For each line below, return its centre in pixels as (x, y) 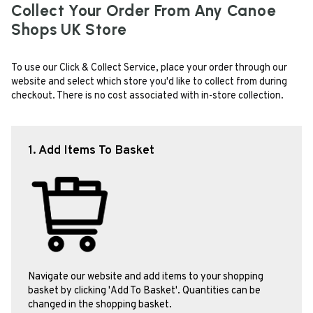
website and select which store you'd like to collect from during (149, 82)
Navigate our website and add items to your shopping (146, 277)
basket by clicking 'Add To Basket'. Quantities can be (144, 291)
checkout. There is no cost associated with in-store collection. (147, 96)
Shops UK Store (69, 30)
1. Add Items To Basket (91, 151)
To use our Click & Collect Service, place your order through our (149, 68)
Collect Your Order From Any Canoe (144, 11)
